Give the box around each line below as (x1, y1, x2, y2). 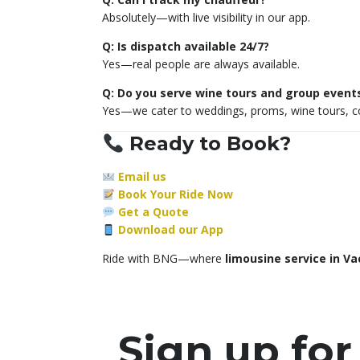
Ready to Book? (124, 132, 292, 156)
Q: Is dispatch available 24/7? (102, 39, 269, 55)
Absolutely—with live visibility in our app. (102, 10, 310, 26)
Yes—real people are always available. (102, 56, 300, 72)
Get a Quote (117, 204, 189, 220)
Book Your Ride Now (117, 186, 233, 202)
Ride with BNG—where (102, 251, 225, 267)
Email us (117, 169, 166, 185)
